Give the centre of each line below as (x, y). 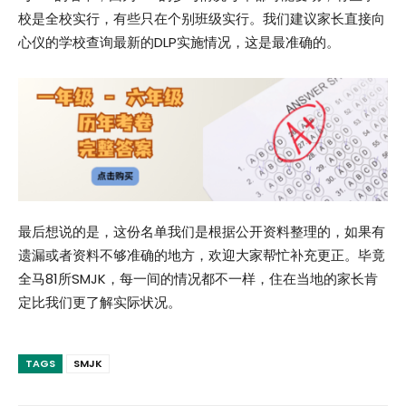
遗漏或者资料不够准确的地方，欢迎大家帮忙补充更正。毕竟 (202, 255)
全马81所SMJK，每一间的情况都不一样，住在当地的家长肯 (198, 278)
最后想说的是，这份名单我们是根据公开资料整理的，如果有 (202, 231)
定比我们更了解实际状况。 (100, 302)
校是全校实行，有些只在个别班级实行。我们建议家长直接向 (202, 18)
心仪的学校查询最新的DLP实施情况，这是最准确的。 (179, 42)
